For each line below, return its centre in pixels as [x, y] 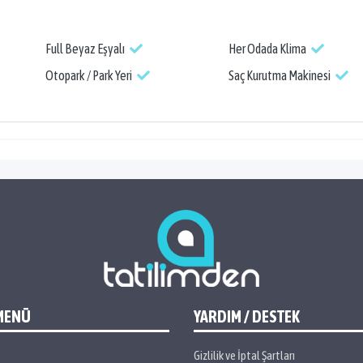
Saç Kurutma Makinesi [280, 75]
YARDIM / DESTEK [247, 316]
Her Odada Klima [268, 49]
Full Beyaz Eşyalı [86, 49]
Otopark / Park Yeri [90, 75]
